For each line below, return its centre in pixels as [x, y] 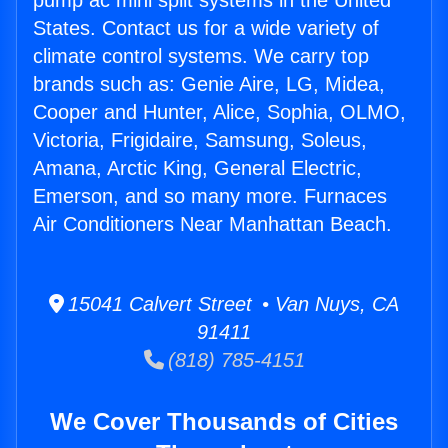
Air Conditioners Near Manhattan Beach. [212, 224]
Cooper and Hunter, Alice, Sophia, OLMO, [219, 112]
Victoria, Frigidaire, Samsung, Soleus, [200, 140]
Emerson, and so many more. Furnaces [210, 196]
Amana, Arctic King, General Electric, [197, 168]
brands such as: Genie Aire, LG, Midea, [209, 84]
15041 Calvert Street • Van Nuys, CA [231, 304]
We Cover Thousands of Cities [224, 422]
